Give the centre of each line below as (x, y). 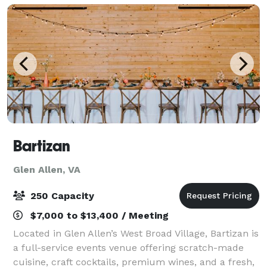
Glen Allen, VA (47, 169)
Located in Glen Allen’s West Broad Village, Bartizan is (136, 233)
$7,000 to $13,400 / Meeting (98, 215)
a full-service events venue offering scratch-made (128, 247)
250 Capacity (61, 195)
